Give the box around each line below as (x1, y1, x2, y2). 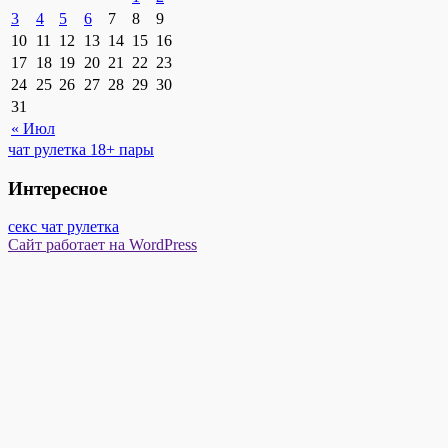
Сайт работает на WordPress (8, 236, 197, 254)
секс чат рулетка (8, 218, 119, 236)
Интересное (8, 177, 107, 199)
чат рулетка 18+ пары (8, 140, 154, 158)
